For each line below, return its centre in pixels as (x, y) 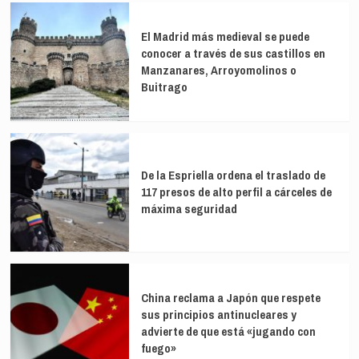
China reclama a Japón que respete (230, 297)
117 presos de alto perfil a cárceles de (236, 192)
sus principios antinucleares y (218, 314)
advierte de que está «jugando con (228, 331)
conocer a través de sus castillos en (233, 53)
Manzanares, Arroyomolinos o (218, 70)
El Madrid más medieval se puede (225, 36)
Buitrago (164, 87)
